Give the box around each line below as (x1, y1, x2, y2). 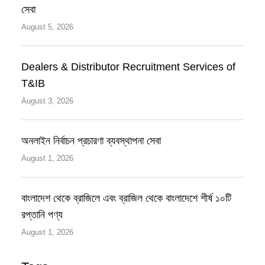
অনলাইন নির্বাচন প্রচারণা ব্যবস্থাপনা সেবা (21, 134, 161, 147)
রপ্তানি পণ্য (21, 208, 63, 221)
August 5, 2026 (21, 22, 73, 31)
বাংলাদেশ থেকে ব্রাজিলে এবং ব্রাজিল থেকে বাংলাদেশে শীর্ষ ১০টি (21, 192, 231, 204)
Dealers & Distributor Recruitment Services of (21, 60, 235, 73)
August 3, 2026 (21, 96, 73, 105)
